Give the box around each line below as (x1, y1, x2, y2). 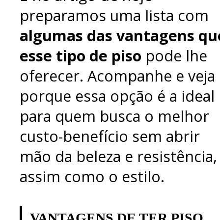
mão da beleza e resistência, (20, 146, 217, 166)
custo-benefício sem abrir (20, 126, 200, 146)
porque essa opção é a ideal (20, 85, 215, 106)
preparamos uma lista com (20, 5, 209, 26)
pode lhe (141, 45, 207, 66)
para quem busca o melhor (20, 106, 209, 126)
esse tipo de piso (20, 45, 141, 66)
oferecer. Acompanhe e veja (20, 65, 215, 86)
